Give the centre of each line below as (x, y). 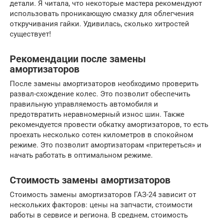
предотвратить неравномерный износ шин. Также (97, 115)
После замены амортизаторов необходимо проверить (104, 84)
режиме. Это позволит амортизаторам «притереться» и (106, 145)
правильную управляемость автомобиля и (84, 104)
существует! (30, 34)
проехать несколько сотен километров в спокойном (101, 135)
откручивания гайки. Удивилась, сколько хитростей (100, 24)
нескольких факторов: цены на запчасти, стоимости (101, 205)
